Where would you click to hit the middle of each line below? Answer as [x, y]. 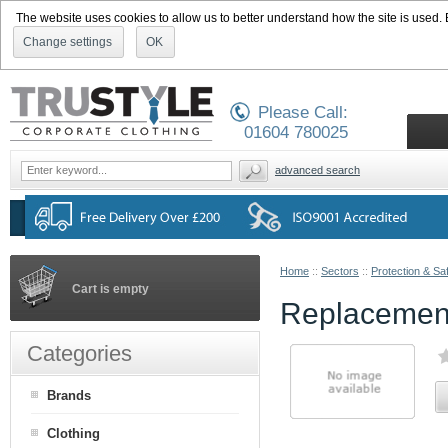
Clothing [73, 433]
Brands [69, 395]
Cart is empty [110, 289]
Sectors [340, 271]
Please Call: [303, 112]
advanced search [317, 170]
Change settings [67, 42]
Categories [79, 353]
